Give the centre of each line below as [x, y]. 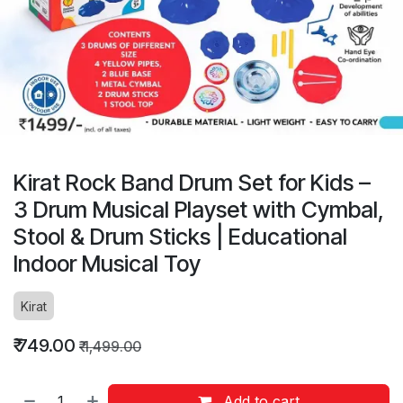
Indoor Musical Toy [107, 264]
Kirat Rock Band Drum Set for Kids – [192, 183]
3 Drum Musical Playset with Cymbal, [199, 210]
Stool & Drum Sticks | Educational [180, 237]
